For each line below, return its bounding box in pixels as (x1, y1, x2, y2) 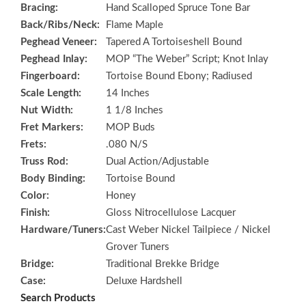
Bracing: (20, 2, 58, 13)
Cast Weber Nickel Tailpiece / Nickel (106, 224, 270, 235)
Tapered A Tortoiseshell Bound (106, 36, 242, 47)
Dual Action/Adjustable (106, 156, 209, 167)
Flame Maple (106, 19, 163, 30)
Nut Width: (20, 105, 73, 115)
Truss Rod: (20, 156, 68, 167)
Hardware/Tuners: (20, 224, 106, 235)
